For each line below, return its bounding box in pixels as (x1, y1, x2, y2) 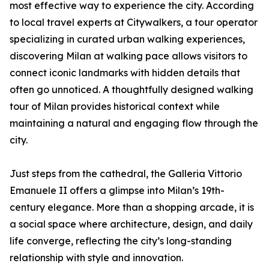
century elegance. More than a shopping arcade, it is (10, 201, 254, 214)
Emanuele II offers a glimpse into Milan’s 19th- (10, 184, 225, 197)
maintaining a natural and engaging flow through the (10, 117, 258, 130)
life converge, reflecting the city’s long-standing (10, 235, 232, 247)
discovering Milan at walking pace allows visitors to (10, 50, 247, 62)
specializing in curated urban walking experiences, (10, 33, 245, 46)
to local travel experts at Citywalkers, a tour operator (10, 16, 258, 29)
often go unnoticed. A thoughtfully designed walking (10, 83, 253, 96)
